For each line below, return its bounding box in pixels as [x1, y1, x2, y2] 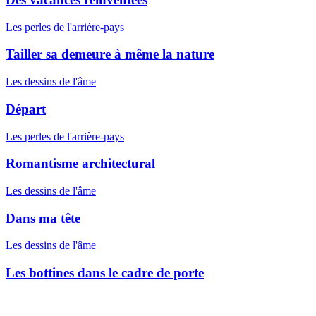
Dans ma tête [6, 210, 80, 226]
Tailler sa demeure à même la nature [6, 47, 214, 62]
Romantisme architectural [6, 156, 155, 171]
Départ [6, 101, 46, 116]
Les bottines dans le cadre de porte [6, 265, 204, 281]
